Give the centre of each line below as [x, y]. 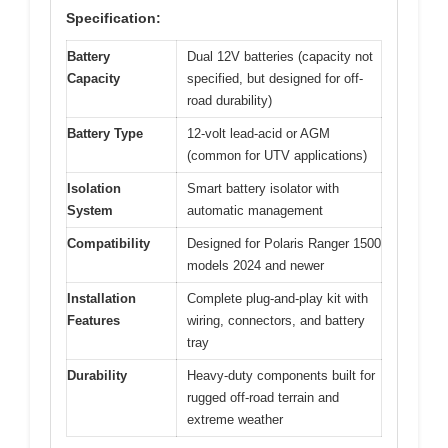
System [90, 211]
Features [93, 321]
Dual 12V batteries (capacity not [280, 57]
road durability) [229, 101]
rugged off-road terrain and [263, 398]
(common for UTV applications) [277, 156]
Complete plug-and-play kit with [277, 299]
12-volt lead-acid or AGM [258, 134]
